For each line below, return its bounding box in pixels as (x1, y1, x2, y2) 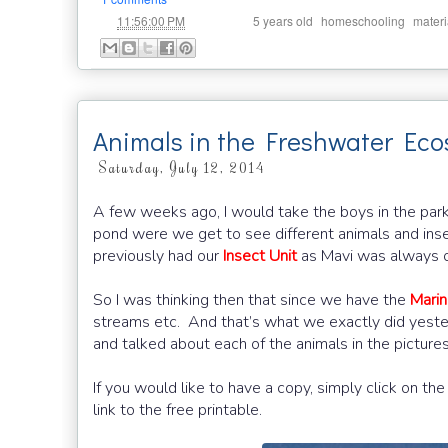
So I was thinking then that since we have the (93, 289, 410, 312)
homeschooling (321, 12, 405, 30)
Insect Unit (223, 245, 297, 268)
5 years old (253, 12, 313, 30)
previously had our (93, 245, 223, 268)
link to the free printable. (93, 399, 262, 422)
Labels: (203, 10, 253, 31)
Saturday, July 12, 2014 (98, 158, 265, 177)
